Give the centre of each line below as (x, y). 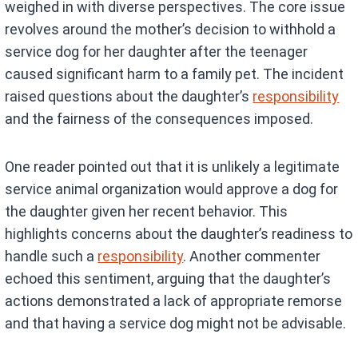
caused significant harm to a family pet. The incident (175, 74)
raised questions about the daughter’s (129, 97)
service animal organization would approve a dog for (172, 189)
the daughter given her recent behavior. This (147, 212)
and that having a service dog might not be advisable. (176, 324)
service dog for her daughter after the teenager (157, 52)
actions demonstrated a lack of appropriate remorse (174, 301)
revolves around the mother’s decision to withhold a (171, 30)
